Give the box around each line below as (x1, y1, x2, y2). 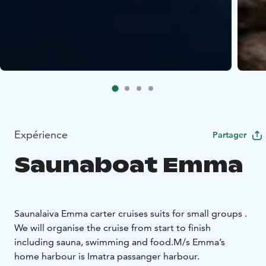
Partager (213, 129, 246, 141)
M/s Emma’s (173, 236, 225, 248)
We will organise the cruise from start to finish (14, 222, 211, 234)
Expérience (14, 128, 68, 142)
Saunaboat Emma (14, 151, 243, 179)
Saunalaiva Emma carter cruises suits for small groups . (14, 208, 247, 220)
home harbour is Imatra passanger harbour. (14, 251, 199, 262)
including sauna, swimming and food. (14, 236, 173, 248)
